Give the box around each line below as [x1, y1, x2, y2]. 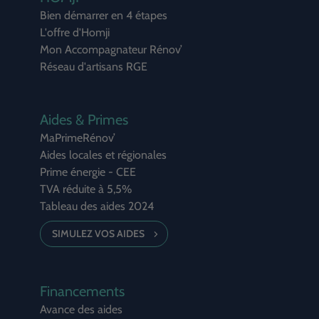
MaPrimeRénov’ [40, 131, 115, 145]
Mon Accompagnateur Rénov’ [40, 43, 182, 57]
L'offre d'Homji [40, 26, 110, 40]
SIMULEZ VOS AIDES [52, 227, 145, 241]
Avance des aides [40, 303, 122, 317]
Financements [40, 283, 125, 300]
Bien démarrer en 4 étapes [40, 9, 167, 23]
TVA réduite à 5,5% [40, 182, 132, 197]
